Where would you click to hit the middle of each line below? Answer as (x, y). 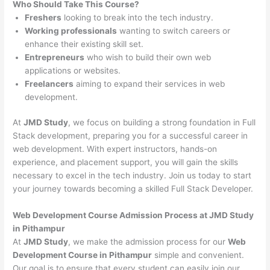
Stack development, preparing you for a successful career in (130, 136)
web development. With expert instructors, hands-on (115, 149)
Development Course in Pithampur (83, 255)
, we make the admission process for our (148, 242)
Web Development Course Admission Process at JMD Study (133, 215)
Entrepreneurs (55, 57)
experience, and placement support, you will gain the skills (126, 162)
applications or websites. (73, 70)
